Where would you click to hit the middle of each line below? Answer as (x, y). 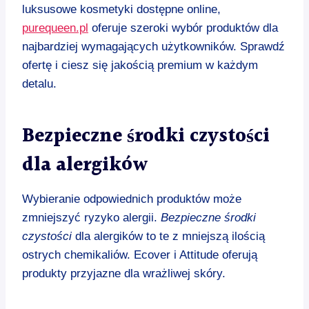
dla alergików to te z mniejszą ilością (168, 236)
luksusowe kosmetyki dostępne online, (121, 9)
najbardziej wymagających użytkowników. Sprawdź (153, 46)
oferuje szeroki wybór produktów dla (183, 28)
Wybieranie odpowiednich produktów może (132, 199)
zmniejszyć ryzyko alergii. (91, 217)
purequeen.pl (55, 28)
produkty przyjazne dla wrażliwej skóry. (124, 273)
